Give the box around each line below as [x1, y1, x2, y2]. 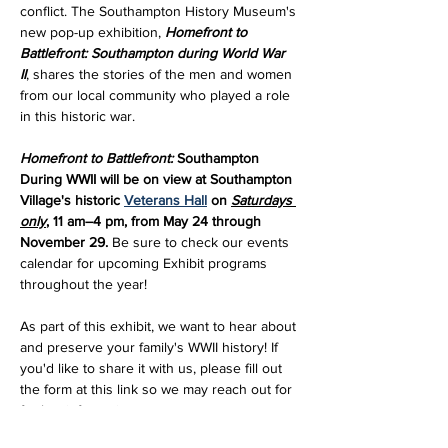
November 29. [20, 234, 112, 250]
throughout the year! [20, 276, 147, 292]
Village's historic [20, 192, 124, 208]
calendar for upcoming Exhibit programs [20, 255, 271, 271]
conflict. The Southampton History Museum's [20, 3, 300, 19]
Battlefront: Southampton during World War [20, 45, 289, 61]
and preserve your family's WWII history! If [20, 339, 282, 355]
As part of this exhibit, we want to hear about [20, 318, 300, 334]
